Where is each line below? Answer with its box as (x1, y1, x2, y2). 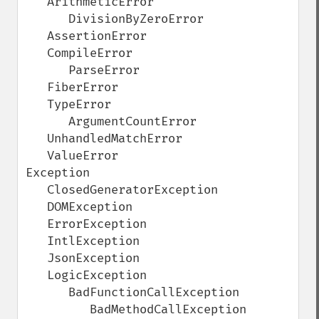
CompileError (26, 46, 47, 61)
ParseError (26, 63, 68, 78)
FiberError (26, 80, 47, 95)
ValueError (26, 148, 47, 163)
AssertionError (26, 28, 47, 43)
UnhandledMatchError (26, 131, 47, 146)
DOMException (26, 199, 47, 214)
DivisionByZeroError (26, 11, 68, 26)
